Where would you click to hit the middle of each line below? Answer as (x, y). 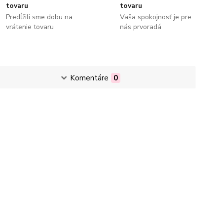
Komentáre (89, 78)
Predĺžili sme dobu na (39, 17)
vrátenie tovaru (30, 27)
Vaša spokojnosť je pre (155, 17)
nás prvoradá (140, 27)
